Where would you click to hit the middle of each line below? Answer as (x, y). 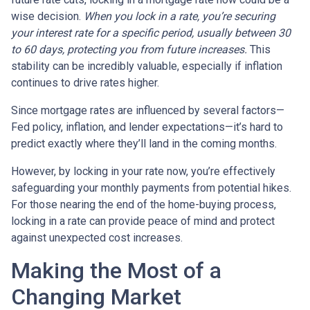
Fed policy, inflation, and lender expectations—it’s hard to (147, 127)
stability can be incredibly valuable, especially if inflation (147, 66)
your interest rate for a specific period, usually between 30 (151, 33)
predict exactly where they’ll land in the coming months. (144, 143)
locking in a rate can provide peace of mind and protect (143, 221)
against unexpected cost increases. (97, 237)
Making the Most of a (116, 270)
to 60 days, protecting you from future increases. (129, 49)
